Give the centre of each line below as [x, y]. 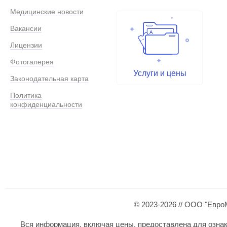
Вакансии [26, 29]
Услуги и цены [160, 73]
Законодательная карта [49, 79]
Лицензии [26, 45]
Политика [26, 96]
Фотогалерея [32, 62]
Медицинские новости [47, 12]
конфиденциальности [46, 105]
